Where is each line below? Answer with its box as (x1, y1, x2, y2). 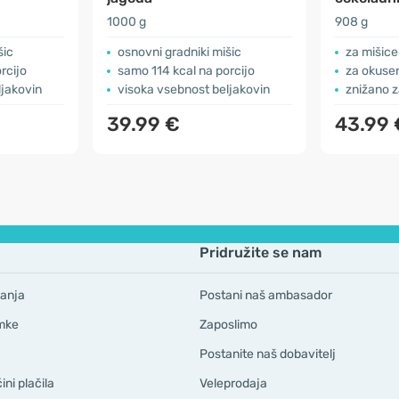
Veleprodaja (199, 376, 267, 391)
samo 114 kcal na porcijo (118, 63, 255, 78)
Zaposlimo (199, 317, 257, 332)
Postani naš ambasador (199, 288, 332, 303)
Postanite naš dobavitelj (199, 346, 336, 362)
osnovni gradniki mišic (118, 45, 241, 60)
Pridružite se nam (199, 244, 322, 261)
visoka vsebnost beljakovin (118, 82, 270, 97)
